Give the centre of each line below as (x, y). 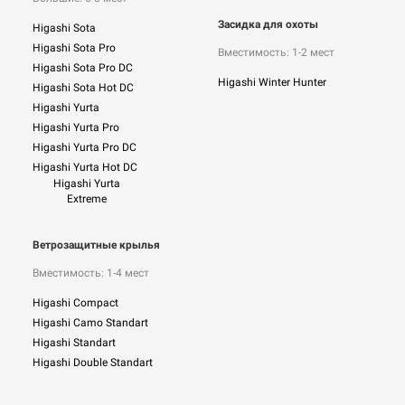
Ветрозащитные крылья (96, 245)
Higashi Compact (75, 303)
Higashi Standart (74, 343)
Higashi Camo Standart (90, 323)
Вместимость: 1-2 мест (276, 52)
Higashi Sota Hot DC (83, 88)
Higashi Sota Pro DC (83, 68)
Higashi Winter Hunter (272, 83)
